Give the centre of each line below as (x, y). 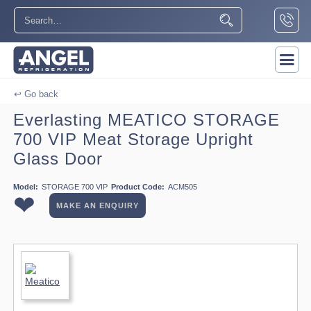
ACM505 (183, 186)
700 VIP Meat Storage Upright (133, 139)
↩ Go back (36, 94)
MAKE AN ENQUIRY (98, 205)
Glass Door (58, 158)
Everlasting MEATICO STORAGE (146, 119)
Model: (26, 186)
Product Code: (138, 186)
